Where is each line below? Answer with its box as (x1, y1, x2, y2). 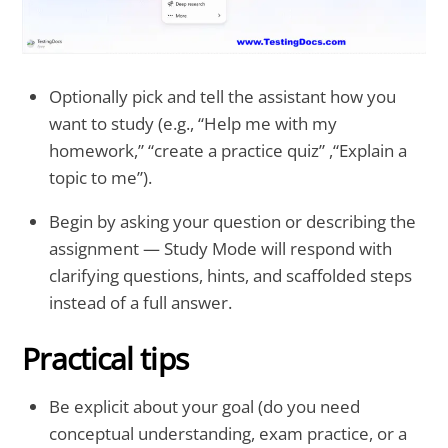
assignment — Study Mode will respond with (49, 236, 393, 260)
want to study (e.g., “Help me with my (49, 111, 338, 135)
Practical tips (22, 338, 188, 380)
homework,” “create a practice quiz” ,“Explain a (49, 138, 408, 162)
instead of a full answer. (49, 290, 233, 314)
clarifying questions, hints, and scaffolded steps (49, 263, 413, 287)
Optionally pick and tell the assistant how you (49, 84, 397, 108)
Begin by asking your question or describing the (49, 209, 417, 233)
